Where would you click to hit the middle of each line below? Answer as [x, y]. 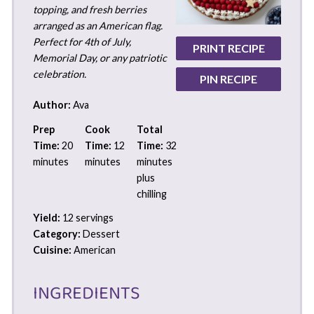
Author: [52, 105]
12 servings [88, 218]
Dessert [101, 234]
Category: [56, 234]
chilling [151, 193]
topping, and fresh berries [89, 9]
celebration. [59, 74]
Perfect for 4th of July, [82, 41]
